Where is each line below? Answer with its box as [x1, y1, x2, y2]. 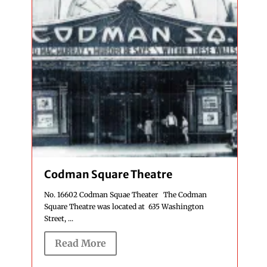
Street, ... [44, 214, 73, 223]
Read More [54, 237, 106, 250]
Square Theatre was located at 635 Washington [44, 202, 204, 212]
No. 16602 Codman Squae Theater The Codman [44, 190, 207, 200]
